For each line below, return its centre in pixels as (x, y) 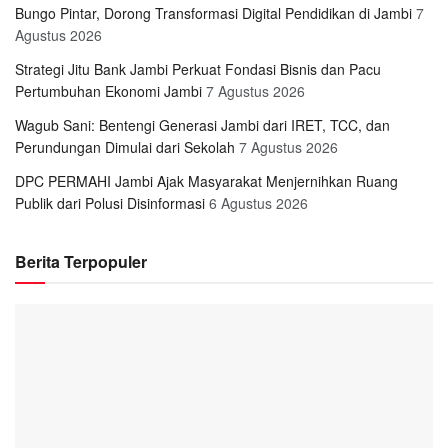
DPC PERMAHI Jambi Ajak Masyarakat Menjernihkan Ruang (206, 180)
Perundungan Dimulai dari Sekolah (125, 146)
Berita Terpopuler (81, 261)
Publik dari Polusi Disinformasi (110, 202)
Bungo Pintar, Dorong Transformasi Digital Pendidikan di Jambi (213, 12)
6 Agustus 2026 (258, 202)
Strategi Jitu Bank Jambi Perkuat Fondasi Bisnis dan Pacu (198, 68)
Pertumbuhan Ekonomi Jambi (108, 90)
